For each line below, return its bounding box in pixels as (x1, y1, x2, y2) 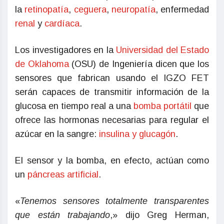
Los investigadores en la (15, 45, 116, 55)
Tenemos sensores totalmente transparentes (20, 196, 209, 206)
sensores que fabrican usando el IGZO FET (15, 73, 209, 83)
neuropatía (111, 4, 155, 15)
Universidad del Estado (116, 45, 209, 55)
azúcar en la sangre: (15, 129, 99, 139)
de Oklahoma (15, 59, 69, 69)
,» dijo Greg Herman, (110, 210, 209, 220)
